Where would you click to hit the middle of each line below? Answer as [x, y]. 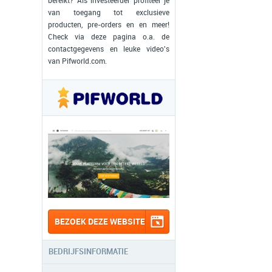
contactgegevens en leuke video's [109, 49]
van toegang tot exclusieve [109, 13]
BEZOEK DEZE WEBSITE [100, 222]
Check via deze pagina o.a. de [109, 37]
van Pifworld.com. [77, 61]
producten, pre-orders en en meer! [109, 25]
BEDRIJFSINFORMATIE [88, 252]
